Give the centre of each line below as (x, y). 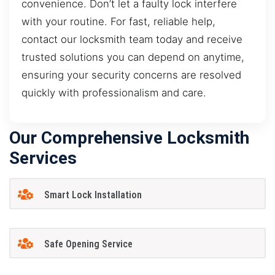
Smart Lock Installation (93, 195)
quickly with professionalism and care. (114, 92)
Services (43, 158)
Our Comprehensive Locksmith (129, 138)
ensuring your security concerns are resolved (131, 75)
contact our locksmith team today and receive (132, 39)
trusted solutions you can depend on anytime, (133, 57)
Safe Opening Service (88, 244)
